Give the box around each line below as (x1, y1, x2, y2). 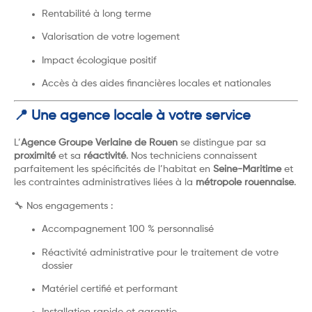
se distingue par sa (178, 138, 266, 148)
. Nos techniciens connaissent (126, 151, 257, 162)
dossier (42, 260, 73, 271)
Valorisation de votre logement (42, 32, 180, 42)
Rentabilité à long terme (42, 8, 151, 19)
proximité (14, 151, 56, 162)
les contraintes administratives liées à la (14, 178, 196, 188)
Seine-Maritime (213, 164, 281, 175)
